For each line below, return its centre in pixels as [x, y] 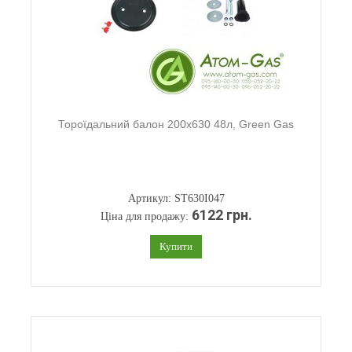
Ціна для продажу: [146, 216]
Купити [176, 246]
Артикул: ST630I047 [176, 198]
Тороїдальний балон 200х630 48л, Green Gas [176, 124]
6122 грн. [222, 215]
